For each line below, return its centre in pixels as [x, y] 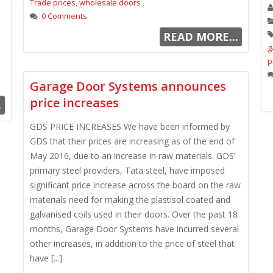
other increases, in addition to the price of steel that [132, 243]
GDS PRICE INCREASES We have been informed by [130, 126]
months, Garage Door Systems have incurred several [134, 229]
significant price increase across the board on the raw [135, 185]
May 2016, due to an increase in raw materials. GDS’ [133, 156]
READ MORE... [200, 37]
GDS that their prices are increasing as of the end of [132, 141]
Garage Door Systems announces [128, 86]
